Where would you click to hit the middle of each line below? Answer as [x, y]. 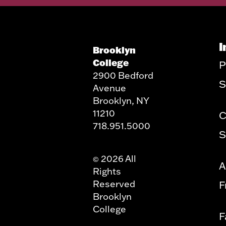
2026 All [118, 159]
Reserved [114, 184]
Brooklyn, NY [121, 101]
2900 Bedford [123, 75]
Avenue [109, 88]
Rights [107, 171]
